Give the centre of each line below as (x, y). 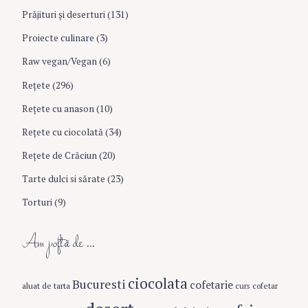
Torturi (37, 202)
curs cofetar (256, 286)
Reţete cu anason (58, 108)
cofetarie (211, 285)
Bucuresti (99, 284)
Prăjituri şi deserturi (64, 15)
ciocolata (158, 284)
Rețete (36, 85)
